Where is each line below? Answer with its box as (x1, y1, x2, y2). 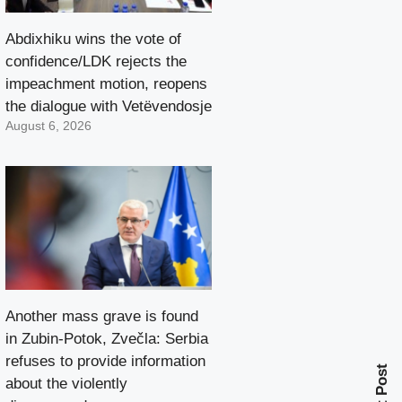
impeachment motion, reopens (5, 75, 207, 93)
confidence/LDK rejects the (5, 53, 187, 71)
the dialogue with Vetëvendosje (5, 98, 212, 116)
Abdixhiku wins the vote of (5, 31, 181, 48)
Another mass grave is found (5, 308, 198, 326)
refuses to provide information (5, 353, 205, 371)
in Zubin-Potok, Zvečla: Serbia (5, 330, 208, 348)
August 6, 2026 (5, 119, 92, 134)
